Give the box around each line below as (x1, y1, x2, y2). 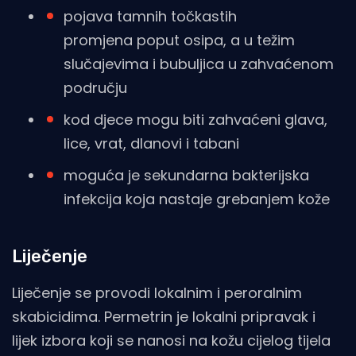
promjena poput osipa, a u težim (64, 30, 295, 51)
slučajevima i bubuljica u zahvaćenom (64, 54, 334, 75)
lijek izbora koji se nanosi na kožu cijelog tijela (12, 331, 331, 351)
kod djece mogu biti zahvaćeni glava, (64, 110, 327, 130)
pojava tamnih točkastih (64, 6, 237, 27)
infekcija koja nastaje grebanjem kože (64, 189, 330, 210)
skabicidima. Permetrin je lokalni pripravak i (12, 307, 315, 327)
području (64, 78, 127, 99)
